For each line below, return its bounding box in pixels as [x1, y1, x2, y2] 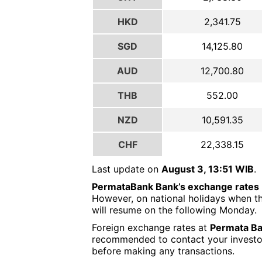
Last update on [92, 163, 161, 175]
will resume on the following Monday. [92, 204, 257, 216]
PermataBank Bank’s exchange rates [92, 181, 259, 193]
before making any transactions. [92, 245, 235, 257]
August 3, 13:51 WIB [161, 163, 254, 175]
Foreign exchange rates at [92, 222, 210, 234]
